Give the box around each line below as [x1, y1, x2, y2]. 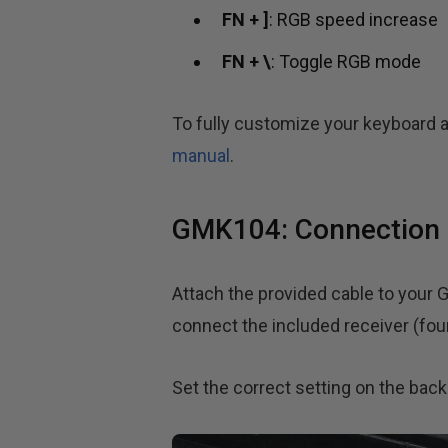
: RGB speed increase [269, 9, 438, 31]
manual [172, 145, 230, 167]
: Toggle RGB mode [271, 51, 421, 73]
